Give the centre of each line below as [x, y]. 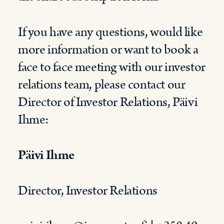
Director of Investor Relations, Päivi [108, 102]
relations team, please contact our [102, 85]
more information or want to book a [108, 50]
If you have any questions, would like [110, 32]
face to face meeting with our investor [112, 67]
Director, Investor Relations [88, 191]
